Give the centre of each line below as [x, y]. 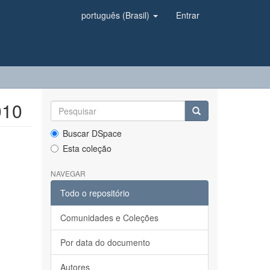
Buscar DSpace [92, 133]
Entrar [188, 15]
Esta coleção [87, 148]
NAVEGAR [68, 173]
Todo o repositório [95, 193]
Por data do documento [105, 242]
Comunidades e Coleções [109, 218]
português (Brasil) [117, 15]
